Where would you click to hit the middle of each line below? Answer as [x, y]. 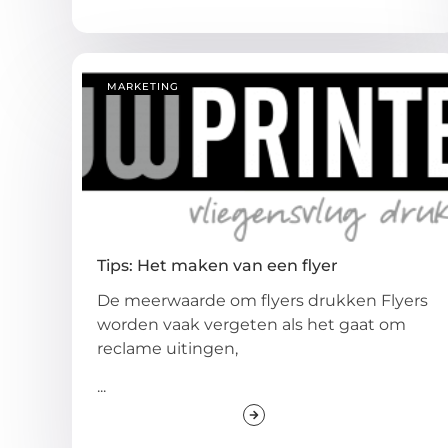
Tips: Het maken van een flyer [217, 265]
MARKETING [143, 86]
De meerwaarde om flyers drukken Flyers [262, 300]
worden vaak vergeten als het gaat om [251, 324]
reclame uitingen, [167, 348]
